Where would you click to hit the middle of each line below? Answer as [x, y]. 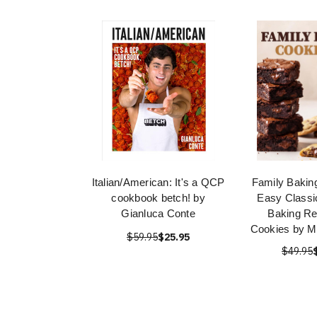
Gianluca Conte [158, 213]
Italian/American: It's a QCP [158, 182]
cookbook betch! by [158, 198]
